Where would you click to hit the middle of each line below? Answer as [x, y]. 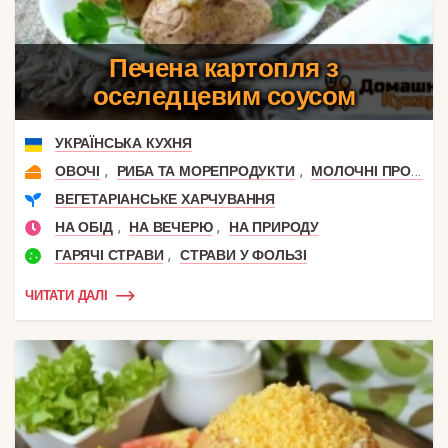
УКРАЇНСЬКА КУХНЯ [123, 142]
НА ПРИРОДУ [274, 226]
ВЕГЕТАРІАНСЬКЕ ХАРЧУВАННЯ [165, 198]
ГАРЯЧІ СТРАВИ [109, 254]
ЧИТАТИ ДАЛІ [66, 296]
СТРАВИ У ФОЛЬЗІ [244, 254]
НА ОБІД [84, 226]
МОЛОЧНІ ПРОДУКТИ [361, 170]
